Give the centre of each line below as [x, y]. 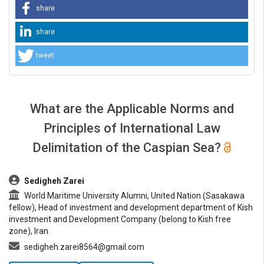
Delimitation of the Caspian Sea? [128, 147]
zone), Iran [29, 231]
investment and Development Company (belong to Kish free [120, 219]
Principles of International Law [132, 128]
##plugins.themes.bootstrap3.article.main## [116, 171]
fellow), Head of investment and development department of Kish [131, 207]
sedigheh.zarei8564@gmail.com [83, 247]
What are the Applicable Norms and [132, 108]
